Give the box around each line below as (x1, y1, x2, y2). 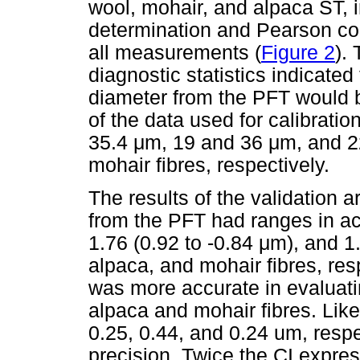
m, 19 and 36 (145, 131, 268, 153)
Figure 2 (261, 41, 335, 63)
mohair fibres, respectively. (88, 153, 329, 176)
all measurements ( (88, 41, 261, 63)
